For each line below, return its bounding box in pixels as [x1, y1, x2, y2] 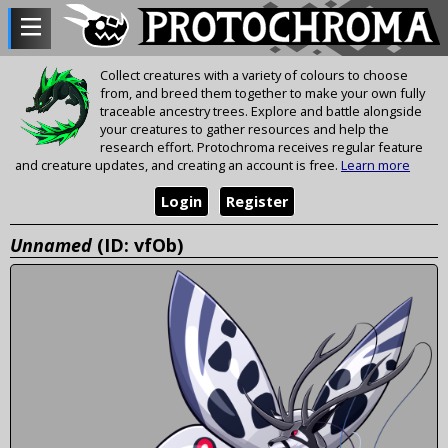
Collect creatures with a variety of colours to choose [100, 66, 408, 85]
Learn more [341, 156, 410, 175]
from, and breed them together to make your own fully [100, 84, 425, 103]
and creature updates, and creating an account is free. [15, 156, 341, 175]
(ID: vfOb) [92, 232, 183, 257]
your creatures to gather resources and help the [100, 120, 389, 139]
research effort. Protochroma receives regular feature [100, 138, 423, 157]
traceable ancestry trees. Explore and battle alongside [100, 102, 422, 121]
